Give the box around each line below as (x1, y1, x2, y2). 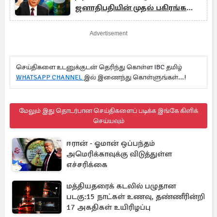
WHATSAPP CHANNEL (16, 73, 84, 81)
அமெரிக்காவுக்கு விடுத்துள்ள (66, 149, 172, 159)
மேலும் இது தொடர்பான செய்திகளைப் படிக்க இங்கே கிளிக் (19, 107, 198, 115)
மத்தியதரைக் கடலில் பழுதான (66, 181, 176, 191)
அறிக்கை (75, 15, 112, 24)
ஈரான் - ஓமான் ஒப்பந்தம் (66, 139, 155, 148)
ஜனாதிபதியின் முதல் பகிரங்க (75, 3, 186, 13)
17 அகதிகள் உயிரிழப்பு (66, 202, 151, 212)
